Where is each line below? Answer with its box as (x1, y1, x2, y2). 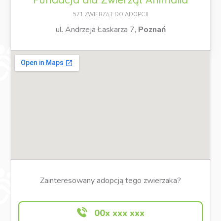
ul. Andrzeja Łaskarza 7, (55, 24, 138, 35)
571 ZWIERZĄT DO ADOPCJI (73, 10, 148, 18)
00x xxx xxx (91, 207, 145, 219)
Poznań (138, 24, 166, 35)
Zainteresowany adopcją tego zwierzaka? (40, 175, 181, 186)
